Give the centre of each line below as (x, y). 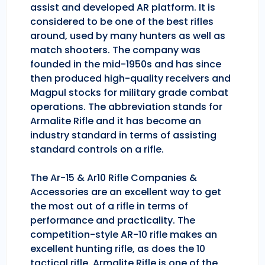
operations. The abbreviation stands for (126, 107)
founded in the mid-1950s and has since (126, 64)
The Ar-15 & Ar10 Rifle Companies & (114, 178)
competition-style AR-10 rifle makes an (124, 235)
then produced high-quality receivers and (130, 79)
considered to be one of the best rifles (122, 22)
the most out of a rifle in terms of (109, 206)
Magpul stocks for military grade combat (129, 93)
